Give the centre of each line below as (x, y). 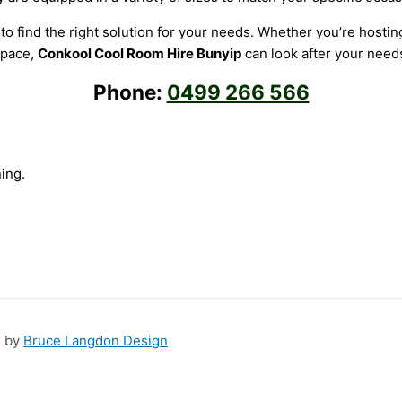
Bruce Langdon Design (96, 341)
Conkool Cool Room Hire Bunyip (139, 54)
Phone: (130, 92)
